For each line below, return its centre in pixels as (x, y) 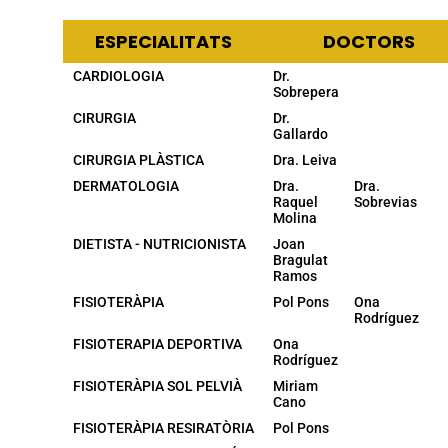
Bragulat (300, 259)
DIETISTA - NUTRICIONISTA (159, 243)
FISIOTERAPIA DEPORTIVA (157, 343)
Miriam (295, 385)
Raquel (295, 201)
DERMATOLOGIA (126, 185)
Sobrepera (306, 91)
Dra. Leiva (305, 159)
